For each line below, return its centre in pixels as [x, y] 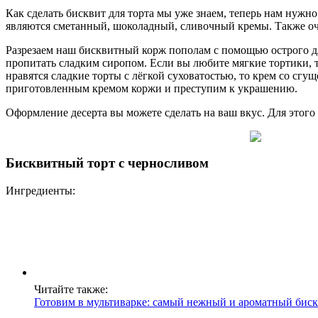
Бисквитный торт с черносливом [107, 163]
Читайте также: [71, 289]
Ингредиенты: [40, 190]
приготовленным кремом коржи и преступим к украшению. [152, 89]
